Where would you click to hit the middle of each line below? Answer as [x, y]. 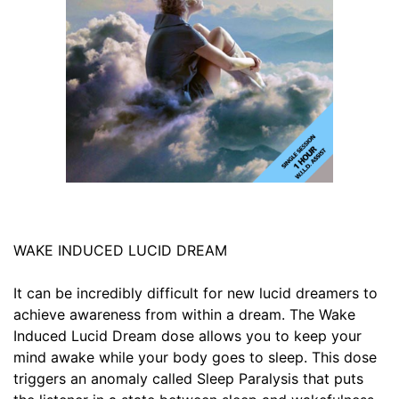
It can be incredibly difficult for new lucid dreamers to [195, 293]
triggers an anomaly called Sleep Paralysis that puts [188, 378]
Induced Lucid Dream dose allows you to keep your [187, 335]
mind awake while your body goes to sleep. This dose [195, 357]
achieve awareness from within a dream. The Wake [184, 314]
